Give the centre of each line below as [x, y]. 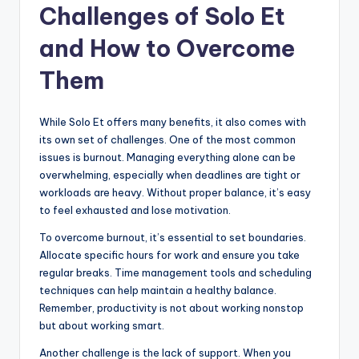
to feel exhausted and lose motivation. [135, 210]
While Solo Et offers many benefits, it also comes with [173, 122]
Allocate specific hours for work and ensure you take [169, 255]
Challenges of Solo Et [162, 17]
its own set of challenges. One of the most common [167, 140]
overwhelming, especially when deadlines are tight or [170, 175]
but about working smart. [102, 326]
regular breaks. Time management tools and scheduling [175, 273]
